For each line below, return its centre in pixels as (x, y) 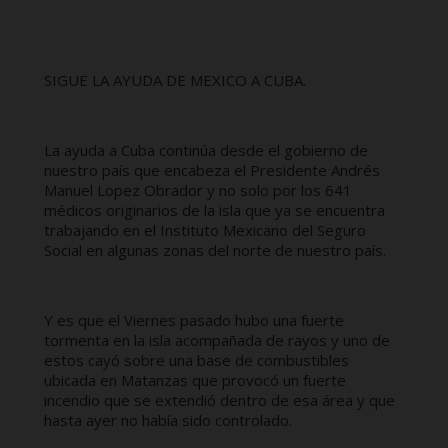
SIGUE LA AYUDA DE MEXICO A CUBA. (175, 80)
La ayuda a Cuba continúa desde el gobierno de (206, 150)
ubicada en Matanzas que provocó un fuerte (195, 380)
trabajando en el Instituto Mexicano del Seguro (205, 230)
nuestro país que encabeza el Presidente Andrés (212, 170)
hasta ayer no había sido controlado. (168, 420)
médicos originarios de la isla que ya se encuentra (214, 210)
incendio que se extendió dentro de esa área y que (219, 400)
